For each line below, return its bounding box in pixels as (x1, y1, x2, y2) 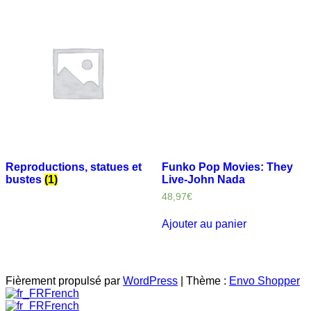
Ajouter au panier (161, 218, 246, 230)
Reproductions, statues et (6, 161, 142, 174)
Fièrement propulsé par (6, 274, 123, 287)
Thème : (186, 274, 229, 287)
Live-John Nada (161, 174, 245, 186)
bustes (6, 174, 44, 186)
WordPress (123, 274, 178, 287)
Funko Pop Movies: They (161, 161, 293, 174)
